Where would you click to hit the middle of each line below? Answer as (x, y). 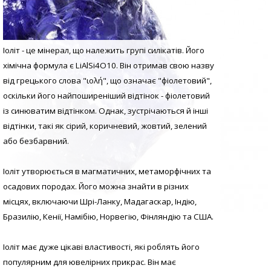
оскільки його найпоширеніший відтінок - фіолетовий (106, 96)
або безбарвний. (36, 141)
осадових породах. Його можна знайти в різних (96, 187)
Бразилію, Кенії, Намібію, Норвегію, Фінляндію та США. (108, 217)
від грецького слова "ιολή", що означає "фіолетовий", (107, 81)
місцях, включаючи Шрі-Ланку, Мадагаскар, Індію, (100, 202)
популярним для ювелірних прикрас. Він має (90, 262)
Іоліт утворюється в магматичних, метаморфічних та (107, 171)
